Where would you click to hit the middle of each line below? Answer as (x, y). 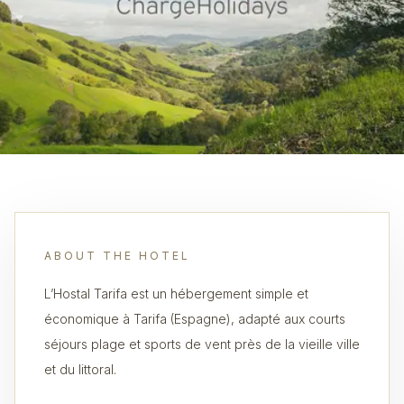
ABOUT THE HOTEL (117, 256)
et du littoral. (80, 369)
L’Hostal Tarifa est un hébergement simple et (176, 294)
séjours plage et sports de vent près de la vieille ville (202, 344)
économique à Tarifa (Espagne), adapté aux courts (195, 319)
